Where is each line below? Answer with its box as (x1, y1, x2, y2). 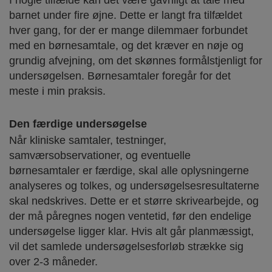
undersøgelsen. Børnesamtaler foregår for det (9, 69, 231, 82)
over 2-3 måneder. (9, 255, 98, 268)
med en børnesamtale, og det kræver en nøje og (9, 39, 243, 52)
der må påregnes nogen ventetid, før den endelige (9, 209, 251, 222)
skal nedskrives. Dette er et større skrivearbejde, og (9, 194, 259, 207)
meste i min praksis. (9, 84, 106, 97)
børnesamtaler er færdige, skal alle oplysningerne (9, 164, 249, 177)
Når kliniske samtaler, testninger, (9, 134, 166, 146)
